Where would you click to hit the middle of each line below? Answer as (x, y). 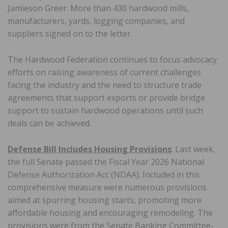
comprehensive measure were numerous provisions (107, 187)
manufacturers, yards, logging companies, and (96, 21)
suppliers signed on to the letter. (70, 33)
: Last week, (193, 149)
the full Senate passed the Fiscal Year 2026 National (106, 162)
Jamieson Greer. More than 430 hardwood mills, (98, 8)
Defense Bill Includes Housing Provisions (90, 149)
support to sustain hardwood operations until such (105, 110)
